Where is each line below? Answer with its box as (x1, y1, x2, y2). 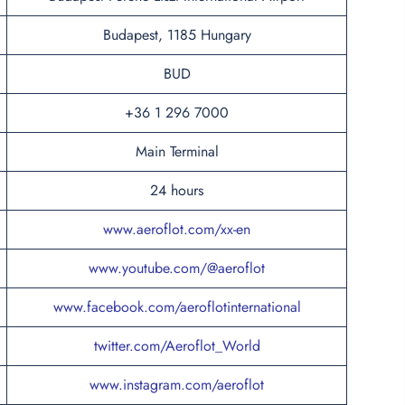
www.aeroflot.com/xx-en (103, 218, 250, 240)
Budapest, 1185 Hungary (102, 24, 251, 45)
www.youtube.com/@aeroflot (89, 257, 265, 278)
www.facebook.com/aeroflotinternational (52, 296, 301, 317)
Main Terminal (135, 140, 219, 162)
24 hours (150, 179, 203, 201)
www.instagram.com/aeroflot (89, 373, 264, 395)
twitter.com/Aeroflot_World (93, 334, 260, 356)
